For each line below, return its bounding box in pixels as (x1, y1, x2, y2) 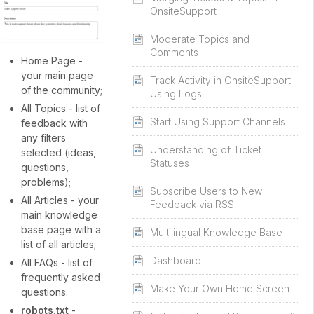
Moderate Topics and (150, 33, 250, 45)
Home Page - (21, 55, 83, 67)
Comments (150, 46, 198, 58)
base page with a (21, 224, 101, 236)
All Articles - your (21, 194, 99, 207)
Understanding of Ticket (150, 144, 261, 156)
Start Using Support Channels (150, 116, 285, 128)
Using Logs (150, 88, 202, 100)
